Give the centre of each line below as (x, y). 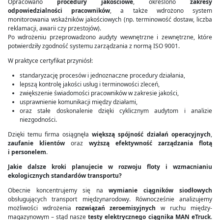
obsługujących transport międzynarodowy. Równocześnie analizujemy (110, 199)
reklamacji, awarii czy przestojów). (55, 28)
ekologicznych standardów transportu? (65, 176)
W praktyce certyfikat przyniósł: (50, 61)
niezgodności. (38, 120)
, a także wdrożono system (161, 11)
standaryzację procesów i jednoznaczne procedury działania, (102, 75)
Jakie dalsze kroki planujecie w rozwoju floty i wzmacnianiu (110, 167)
